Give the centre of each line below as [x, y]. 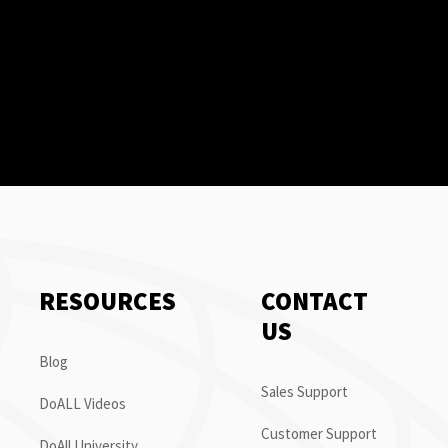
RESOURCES [108, 301]
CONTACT [314, 301]
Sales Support [304, 391]
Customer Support [319, 433]
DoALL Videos [83, 403]
